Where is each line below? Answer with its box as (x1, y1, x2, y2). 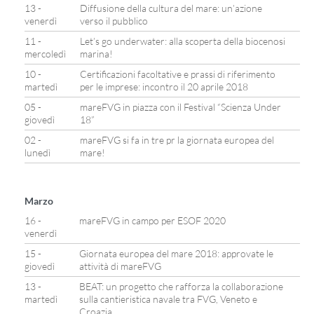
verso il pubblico (80, 15, 148, 27)
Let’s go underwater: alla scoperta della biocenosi (80, 35, 285, 47)
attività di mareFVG (79, 260, 161, 272)
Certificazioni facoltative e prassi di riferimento (80, 68, 275, 80)
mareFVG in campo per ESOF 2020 (79, 214, 226, 226)
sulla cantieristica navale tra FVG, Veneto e (79, 293, 257, 305)
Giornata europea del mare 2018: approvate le (79, 247, 273, 259)
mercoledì (25, 48, 66, 60)
